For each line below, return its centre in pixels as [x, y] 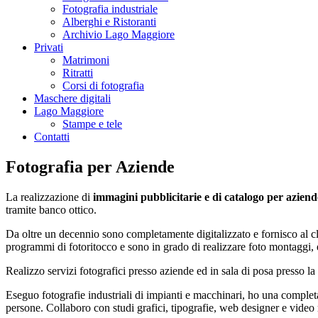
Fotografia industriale [110, 9]
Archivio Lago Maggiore [119, 34]
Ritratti [78, 73]
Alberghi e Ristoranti [109, 22]
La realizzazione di [49, 197]
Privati [49, 47]
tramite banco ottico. [51, 209]
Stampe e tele [92, 124]
